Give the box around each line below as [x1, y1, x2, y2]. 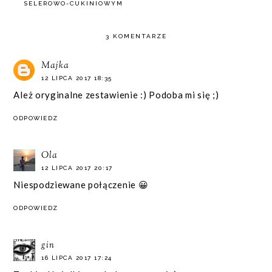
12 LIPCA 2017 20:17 [41, 164, 113, 171]
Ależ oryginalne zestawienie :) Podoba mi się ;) [13, 89, 219, 100]
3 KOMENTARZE [105, 33, 167, 39]
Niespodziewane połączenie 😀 [13, 178, 149, 190]
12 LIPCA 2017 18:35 [41, 75, 112, 81]
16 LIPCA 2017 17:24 [41, 254, 112, 261]
